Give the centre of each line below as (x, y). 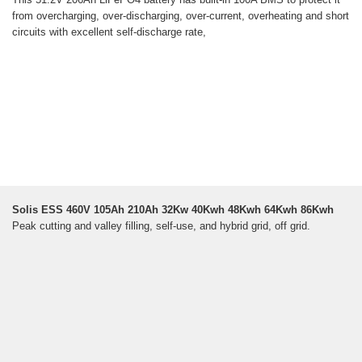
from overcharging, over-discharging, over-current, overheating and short (181, 16)
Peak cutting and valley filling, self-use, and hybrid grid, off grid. (161, 226)
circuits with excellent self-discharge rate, (109, 32)
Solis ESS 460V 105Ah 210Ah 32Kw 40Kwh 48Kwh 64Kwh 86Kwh (173, 210)
